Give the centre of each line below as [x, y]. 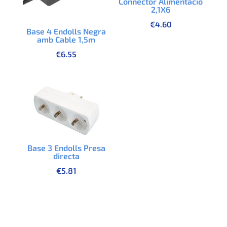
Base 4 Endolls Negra [66, 31]
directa [66, 156]
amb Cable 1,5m [66, 39]
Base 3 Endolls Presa [66, 147]
